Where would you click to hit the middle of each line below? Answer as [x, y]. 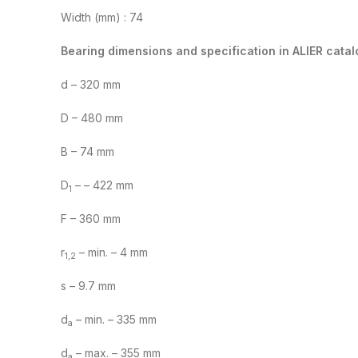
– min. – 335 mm [115, 320]
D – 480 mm [92, 118]
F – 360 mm [91, 219]
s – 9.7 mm [88, 286]
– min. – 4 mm [112, 253]
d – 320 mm [91, 85]
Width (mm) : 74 [102, 18]
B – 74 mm [88, 152]
